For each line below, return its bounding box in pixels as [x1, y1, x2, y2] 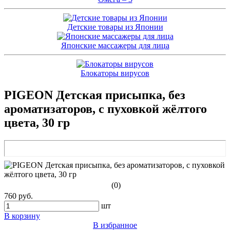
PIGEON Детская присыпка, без [4, 88, 185, 102]
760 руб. [4, 191, 33, 200]
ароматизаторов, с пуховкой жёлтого [4, 102, 207, 116]
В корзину [4, 211, 40, 220]
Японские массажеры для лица [61, 41, 169, 50]
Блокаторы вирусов [81, 69, 149, 78]
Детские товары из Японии [67, 23, 163, 32]
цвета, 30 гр [4, 116, 70, 130]
